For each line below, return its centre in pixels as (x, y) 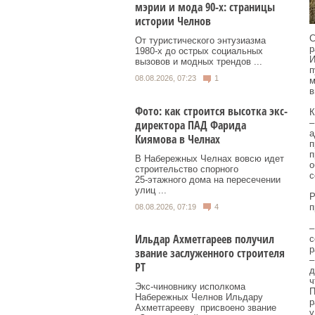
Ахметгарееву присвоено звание (206, 308)
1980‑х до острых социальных (199, 51)
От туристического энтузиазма (200, 41)
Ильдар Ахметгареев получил (205, 239)
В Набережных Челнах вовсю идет (210, 158)
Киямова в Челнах (178, 139)
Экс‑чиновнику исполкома (190, 287)
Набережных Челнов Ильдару (199, 297)
